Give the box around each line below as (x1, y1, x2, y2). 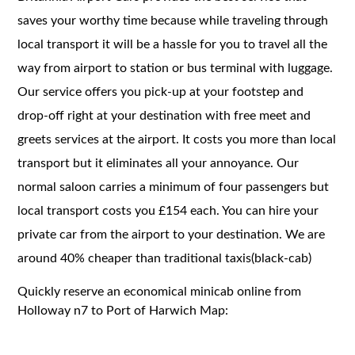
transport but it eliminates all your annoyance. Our (17, 156, 300, 170)
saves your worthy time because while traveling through (17, 13, 329, 27)
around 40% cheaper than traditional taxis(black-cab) (17, 251, 312, 265)
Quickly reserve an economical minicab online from (17, 284, 302, 298)
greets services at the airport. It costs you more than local (17, 132, 337, 146)
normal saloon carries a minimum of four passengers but (17, 180, 330, 193)
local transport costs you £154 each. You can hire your (17, 204, 319, 217)
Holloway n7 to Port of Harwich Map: (17, 303, 229, 317)
